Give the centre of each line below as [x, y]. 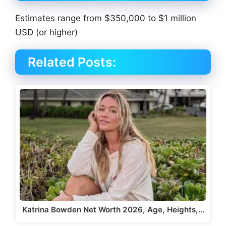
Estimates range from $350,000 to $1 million [106, 18]
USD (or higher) [46, 32]
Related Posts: [72, 62]
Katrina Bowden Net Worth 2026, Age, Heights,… [113, 210]
